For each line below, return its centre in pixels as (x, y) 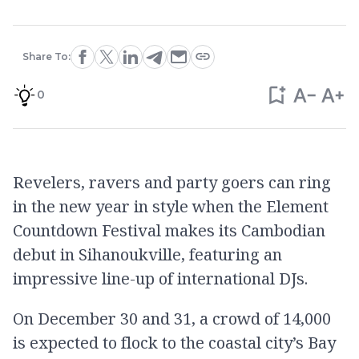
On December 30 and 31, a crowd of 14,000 (172, 319)
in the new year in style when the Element (171, 206)
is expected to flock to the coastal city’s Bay (174, 343)
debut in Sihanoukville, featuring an (147, 254)
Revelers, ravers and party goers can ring (172, 182)
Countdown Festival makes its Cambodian (169, 230)
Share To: (46, 56)
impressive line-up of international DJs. (160, 278)
